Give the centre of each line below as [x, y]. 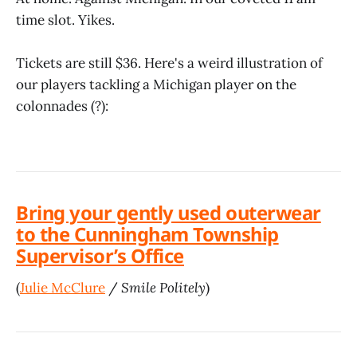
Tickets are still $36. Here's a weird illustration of [169, 63]
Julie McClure [63, 288]
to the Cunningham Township [147, 234]
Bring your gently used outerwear [169, 212]
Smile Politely [163, 288]
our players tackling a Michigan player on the [156, 84]
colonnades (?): [62, 106]
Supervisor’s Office [100, 255]
